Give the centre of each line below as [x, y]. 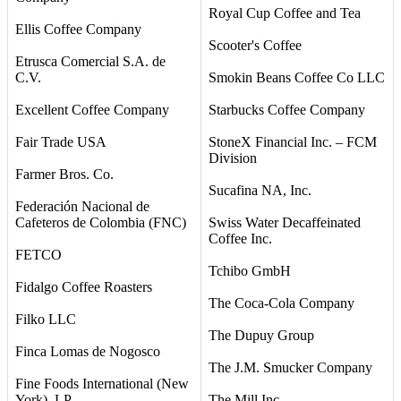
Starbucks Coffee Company [287, 109]
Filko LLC [46, 319]
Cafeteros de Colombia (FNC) [101, 222]
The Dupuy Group [261, 335]
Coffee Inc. [240, 238]
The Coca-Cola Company [282, 303]
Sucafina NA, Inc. [260, 190]
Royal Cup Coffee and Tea [285, 13]
